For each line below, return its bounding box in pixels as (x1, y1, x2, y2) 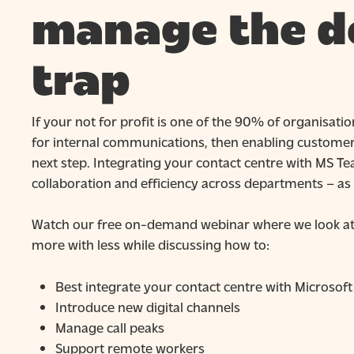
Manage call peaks (55, 318, 165, 335)
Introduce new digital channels (55, 297, 241, 314)
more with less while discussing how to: (32, 235, 270, 253)
